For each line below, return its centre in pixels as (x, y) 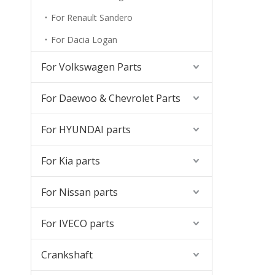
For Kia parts (71, 161)
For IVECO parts (78, 223)
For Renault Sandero (92, 17)
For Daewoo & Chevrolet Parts (111, 98)
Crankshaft (67, 255)
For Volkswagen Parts (91, 67)
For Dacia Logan (84, 40)
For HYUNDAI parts (86, 130)
